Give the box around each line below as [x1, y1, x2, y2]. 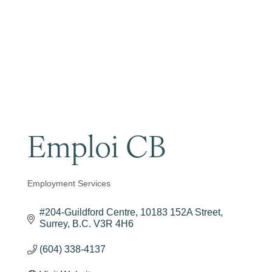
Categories [27, 183, 94, 203]
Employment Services [27, 179, 110, 188]
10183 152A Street [140, 207, 220, 217]
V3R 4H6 [93, 219, 134, 229]
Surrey [39, 219, 67, 229]
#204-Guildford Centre [39, 207, 135, 217]
